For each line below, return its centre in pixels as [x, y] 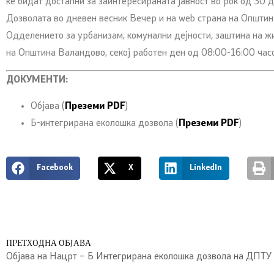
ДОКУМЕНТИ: [37, 80]
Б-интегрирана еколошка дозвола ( [105, 123]
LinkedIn [206, 168]
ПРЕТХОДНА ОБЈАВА [49, 244]
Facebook [54, 168]
